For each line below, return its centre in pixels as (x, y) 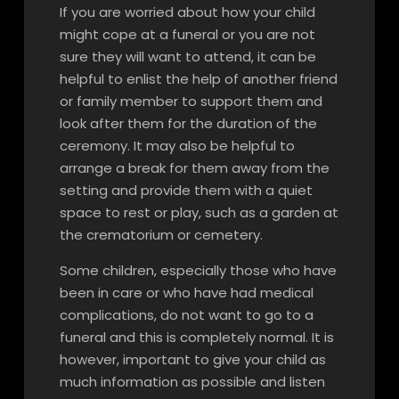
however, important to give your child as (192, 359)
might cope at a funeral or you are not (187, 34)
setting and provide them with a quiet (186, 190)
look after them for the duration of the (188, 123)
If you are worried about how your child (187, 12)
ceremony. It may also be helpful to (177, 146)
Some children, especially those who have (198, 270)
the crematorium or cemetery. (161, 235)
